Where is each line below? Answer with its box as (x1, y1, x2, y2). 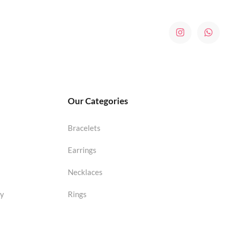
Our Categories (67, 95, 128, 107)
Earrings (67, 145, 97, 155)
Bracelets (67, 123, 101, 133)
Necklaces (67, 167, 103, 177)
